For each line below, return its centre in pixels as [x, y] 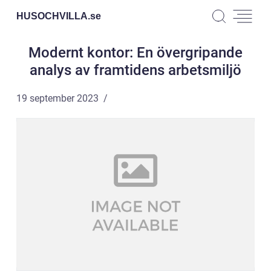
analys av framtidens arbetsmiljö [135, 70]
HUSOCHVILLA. [53, 16]
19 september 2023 [57, 98]
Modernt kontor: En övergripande [135, 53]
